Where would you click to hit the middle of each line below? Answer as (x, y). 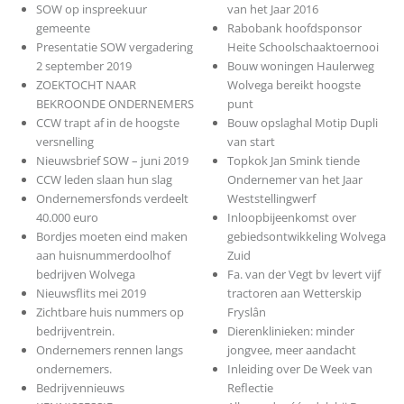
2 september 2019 (83, 66)
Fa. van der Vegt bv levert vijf (304, 275)
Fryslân (247, 312)
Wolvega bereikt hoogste (294, 85)
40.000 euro (67, 218)
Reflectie (251, 388)
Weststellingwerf (272, 199)
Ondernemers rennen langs (109, 350)
